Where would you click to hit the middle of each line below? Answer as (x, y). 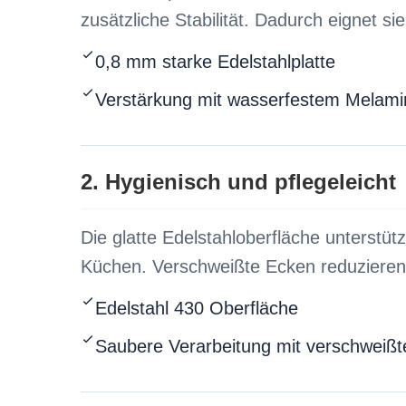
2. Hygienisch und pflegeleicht (238, 182)
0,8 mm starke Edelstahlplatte (215, 62)
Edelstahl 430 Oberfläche (196, 308)
